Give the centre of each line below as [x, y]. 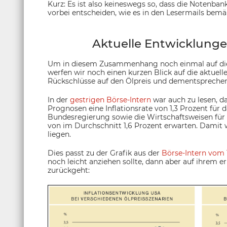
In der [59, 100]
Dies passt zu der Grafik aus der [105, 153]
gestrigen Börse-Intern [110, 100]
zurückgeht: [69, 171]
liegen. [59, 135]
